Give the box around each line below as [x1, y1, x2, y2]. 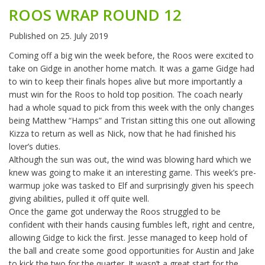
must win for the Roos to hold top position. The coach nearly [9, 89, 243, 101]
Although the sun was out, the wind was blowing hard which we [9, 154, 251, 166]
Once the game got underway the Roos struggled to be [9, 206, 221, 218]
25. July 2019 [60, 30, 108, 42]
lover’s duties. [9, 141, 60, 153]
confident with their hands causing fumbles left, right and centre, [9, 219, 255, 231]
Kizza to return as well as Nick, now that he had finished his [9, 128, 236, 140]
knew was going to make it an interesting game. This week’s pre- [9, 167, 256, 179]
